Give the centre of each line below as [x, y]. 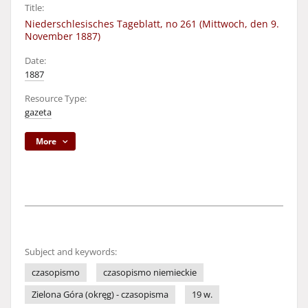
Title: [34, 8]
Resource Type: [56, 99]
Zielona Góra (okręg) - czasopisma [100, 295]
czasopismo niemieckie [150, 273]
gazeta [38, 112]
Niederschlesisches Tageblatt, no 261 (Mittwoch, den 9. [152, 24]
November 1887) [63, 36]
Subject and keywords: [71, 252]
